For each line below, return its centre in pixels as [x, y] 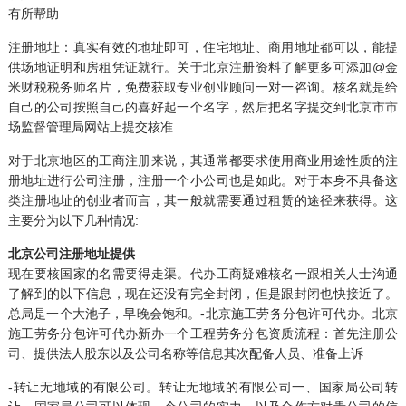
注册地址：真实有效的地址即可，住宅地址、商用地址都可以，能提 [203, 48]
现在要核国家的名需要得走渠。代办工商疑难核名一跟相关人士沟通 [203, 274]
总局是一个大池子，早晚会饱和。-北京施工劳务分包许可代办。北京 [203, 314]
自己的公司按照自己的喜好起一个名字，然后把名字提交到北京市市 [203, 107]
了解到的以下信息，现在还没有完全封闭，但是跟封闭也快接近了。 [203, 294]
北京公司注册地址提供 [71, 254]
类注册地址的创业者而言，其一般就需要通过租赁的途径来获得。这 [203, 201]
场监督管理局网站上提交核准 [90, 127]
